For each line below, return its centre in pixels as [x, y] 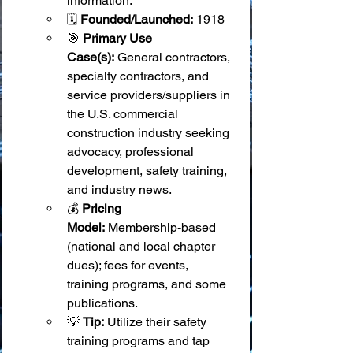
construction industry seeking [150, 133]
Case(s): [91, 57]
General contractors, [174, 57]
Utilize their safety [157, 322]
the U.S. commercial [124, 114]
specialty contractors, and [139, 76]
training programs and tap [140, 341]
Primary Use [119, 38]
